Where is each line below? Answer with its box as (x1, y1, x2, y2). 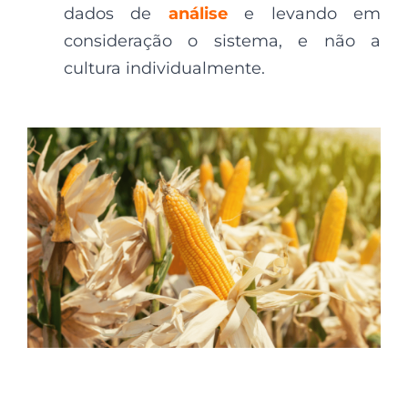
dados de (64, 3, 168, 24)
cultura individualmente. (64, 57, 265, 78)
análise (168, 3, 228, 24)
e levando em (244, 3, 382, 24)
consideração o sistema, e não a (64, 30, 381, 51)
